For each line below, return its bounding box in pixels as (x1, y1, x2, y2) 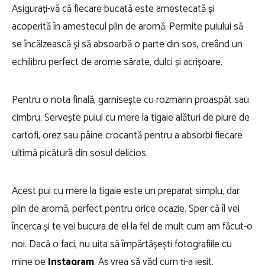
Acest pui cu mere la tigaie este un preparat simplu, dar (12, 183, 240, 199)
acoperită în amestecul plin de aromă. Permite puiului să (12, 18, 243, 35)
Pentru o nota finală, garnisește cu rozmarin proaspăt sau (12, 92, 249, 108)
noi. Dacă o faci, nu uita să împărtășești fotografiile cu (12, 236, 232, 253)
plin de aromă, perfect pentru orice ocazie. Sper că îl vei (12, 201, 240, 217)
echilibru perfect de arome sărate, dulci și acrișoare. (12, 54, 222, 70)
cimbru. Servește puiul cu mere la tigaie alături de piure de (12, 109, 250, 126)
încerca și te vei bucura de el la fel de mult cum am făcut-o (12, 218, 253, 235)
